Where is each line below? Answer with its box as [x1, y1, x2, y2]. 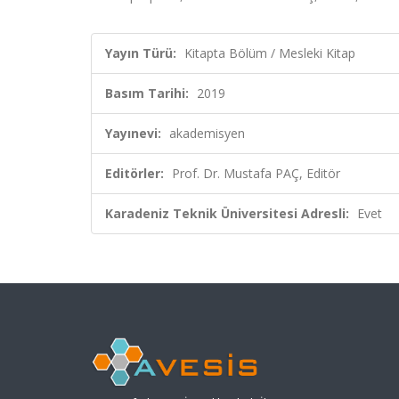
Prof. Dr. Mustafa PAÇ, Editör [172, 165, 340, 182]
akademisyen [169, 125, 245, 142]
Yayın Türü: [105, 45, 176, 61]
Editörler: [105, 165, 164, 182]
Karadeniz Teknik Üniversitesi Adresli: [105, 205, 349, 222]
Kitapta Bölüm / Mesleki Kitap [184, 45, 355, 61]
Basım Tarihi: [105, 85, 189, 102]
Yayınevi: [105, 125, 161, 142]
